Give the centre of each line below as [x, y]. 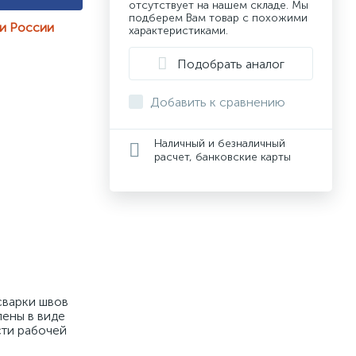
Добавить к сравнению [218, 102]
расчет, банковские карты [222, 157]
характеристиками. [178, 31]
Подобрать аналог [231, 64]
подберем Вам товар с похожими [218, 18]
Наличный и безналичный [220, 143]
